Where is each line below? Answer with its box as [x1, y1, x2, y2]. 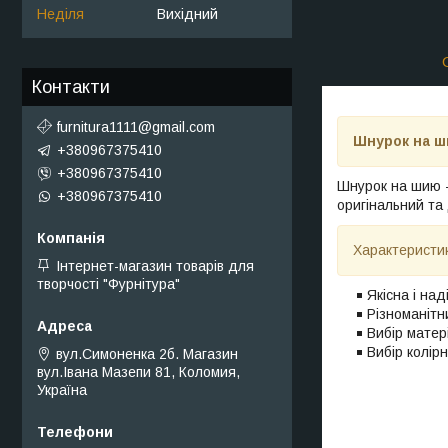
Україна [37, 381, 87, 398]
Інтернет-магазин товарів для [56, 257, 254, 274]
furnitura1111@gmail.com [57, 118, 215, 135]
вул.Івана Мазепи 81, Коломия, [37, 363, 240, 380]
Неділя [37, 6, 84, 23]
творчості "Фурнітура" [37, 275, 180, 292]
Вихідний [157, 6, 218, 23]
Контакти [32, 77, 110, 98]
